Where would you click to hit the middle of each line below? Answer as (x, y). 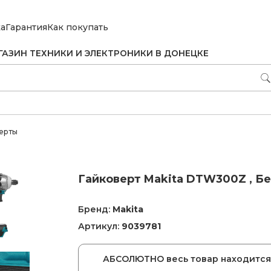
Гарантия (26, 27)
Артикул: (100, 226)
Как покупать (78, 27)
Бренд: (95, 209)
